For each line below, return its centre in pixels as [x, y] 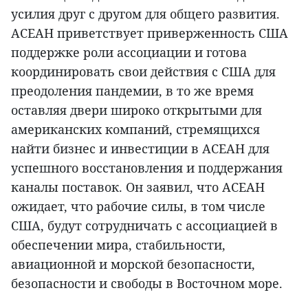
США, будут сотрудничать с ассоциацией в [144, 225]
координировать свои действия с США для [143, 71]
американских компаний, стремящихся [135, 129]
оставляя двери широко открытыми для [136, 110]
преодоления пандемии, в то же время [132, 90]
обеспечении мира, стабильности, [118, 244]
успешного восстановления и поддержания [147, 167]
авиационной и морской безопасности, [133, 264]
